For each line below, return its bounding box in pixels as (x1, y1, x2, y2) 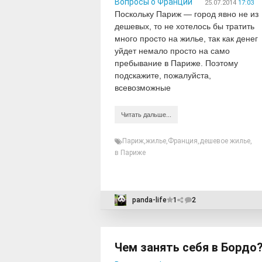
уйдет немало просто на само (115, 46, 230, 56)
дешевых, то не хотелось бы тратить (115, 22, 254, 31)
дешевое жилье (199, 137, 250, 145)
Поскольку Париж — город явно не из (115, 9, 258, 19)
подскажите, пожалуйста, (115, 71, 211, 80)
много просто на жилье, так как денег (115, 34, 258, 43)
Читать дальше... (121, 111, 171, 118)
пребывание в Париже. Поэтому (115, 58, 238, 68)
